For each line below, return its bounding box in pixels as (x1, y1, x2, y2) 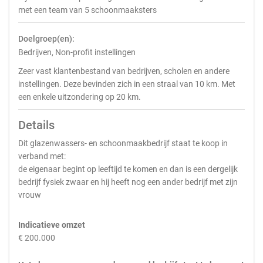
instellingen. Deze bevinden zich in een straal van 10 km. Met (18, 79, 235, 89)
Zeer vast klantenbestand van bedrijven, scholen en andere (18, 66, 230, 76)
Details (18, 118, 55, 132)
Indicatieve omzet (18, 220, 85, 230)
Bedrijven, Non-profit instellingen (18, 48, 136, 57)
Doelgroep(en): (18, 34, 75, 43)
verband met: (18, 151, 66, 161)
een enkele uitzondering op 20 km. (18, 92, 141, 102)
